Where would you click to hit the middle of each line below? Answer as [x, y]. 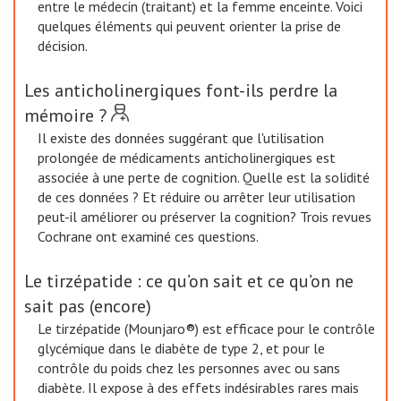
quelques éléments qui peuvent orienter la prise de [189, 26]
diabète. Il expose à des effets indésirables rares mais [198, 388]
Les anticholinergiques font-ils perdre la [181, 90]
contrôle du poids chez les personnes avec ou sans [189, 368]
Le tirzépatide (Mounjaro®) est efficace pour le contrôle [206, 328]
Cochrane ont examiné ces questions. [148, 236]
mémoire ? [65, 115]
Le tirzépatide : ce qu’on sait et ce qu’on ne [189, 281]
